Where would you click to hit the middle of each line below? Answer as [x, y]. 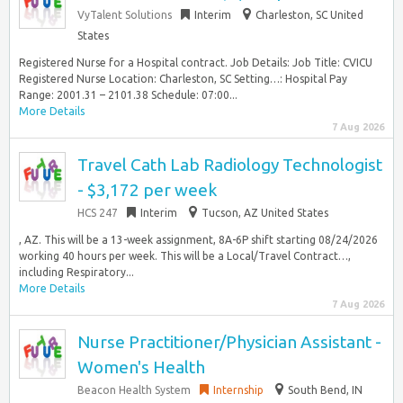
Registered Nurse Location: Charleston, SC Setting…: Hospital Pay [183, 79]
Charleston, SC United [309, 15]
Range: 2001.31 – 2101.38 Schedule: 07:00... [128, 95]
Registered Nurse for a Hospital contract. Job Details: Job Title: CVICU [196, 63]
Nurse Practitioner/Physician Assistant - [229, 342]
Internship [238, 390]
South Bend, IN [325, 390]
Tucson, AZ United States [265, 213]
